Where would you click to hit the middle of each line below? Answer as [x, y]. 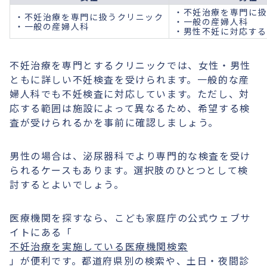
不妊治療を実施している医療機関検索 [99, 246]
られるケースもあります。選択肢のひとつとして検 [129, 170]
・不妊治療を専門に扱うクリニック [89, 17]
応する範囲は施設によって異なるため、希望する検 [130, 108]
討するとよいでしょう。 [67, 184]
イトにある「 [41, 232]
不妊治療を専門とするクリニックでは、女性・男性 [130, 65]
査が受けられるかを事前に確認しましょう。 [114, 122]
